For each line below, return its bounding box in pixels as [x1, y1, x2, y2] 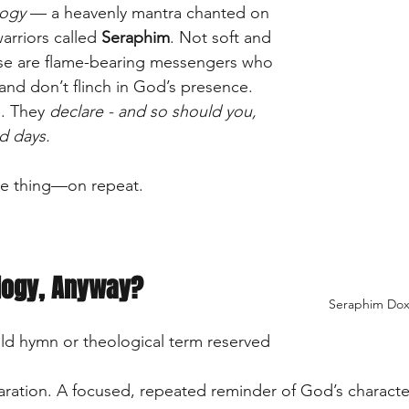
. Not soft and [170, 26, 276, 47]
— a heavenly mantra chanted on [26, 2, 274, 23]
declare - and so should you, [49, 100, 261, 121]
